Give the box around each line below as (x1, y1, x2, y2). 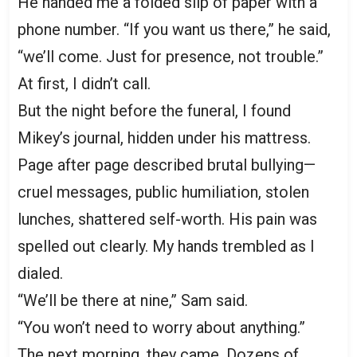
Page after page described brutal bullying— (18, 155, 316, 175)
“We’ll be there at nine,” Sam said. (18, 290, 248, 310)
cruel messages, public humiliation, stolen (18, 182, 309, 202)
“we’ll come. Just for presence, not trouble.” (18, 46, 324, 66)
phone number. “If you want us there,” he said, (18, 19, 331, 39)
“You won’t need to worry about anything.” (18, 317, 305, 337)
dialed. (18, 263, 63, 283)
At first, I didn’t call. (18, 73, 151, 93)
